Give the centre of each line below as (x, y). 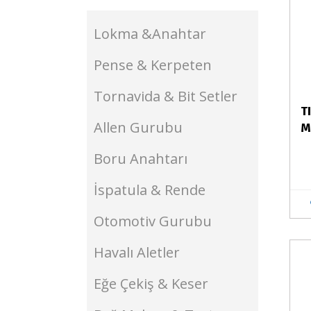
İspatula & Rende (150, 190)
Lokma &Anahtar (150, 34)
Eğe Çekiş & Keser (151, 284)
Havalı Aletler (137, 252)
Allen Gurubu (138, 127)
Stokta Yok (240, 261)
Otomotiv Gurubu (153, 221)
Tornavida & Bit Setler (166, 96)
